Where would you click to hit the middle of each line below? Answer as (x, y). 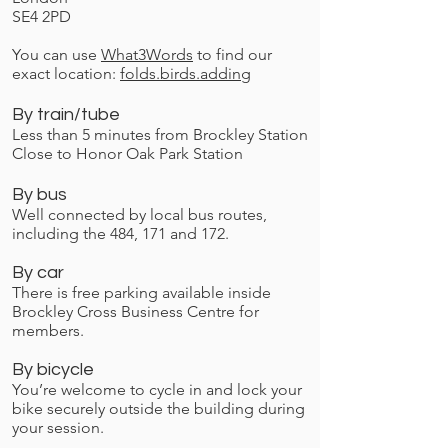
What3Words (147, 54)
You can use (56, 54)
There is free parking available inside (141, 292)
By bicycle (53, 369)
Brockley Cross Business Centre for (135, 311)
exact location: (66, 73)
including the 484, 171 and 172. (120, 233)
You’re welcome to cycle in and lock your (157, 389)
